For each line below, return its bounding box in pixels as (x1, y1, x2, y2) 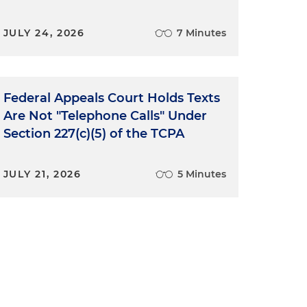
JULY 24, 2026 (3, 27, 85, 40)
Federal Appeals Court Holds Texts (3, 90, 220, 106)
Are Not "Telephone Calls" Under (3, 108, 207, 124)
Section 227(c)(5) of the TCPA (3, 126, 184, 142)
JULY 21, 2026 (3, 168, 82, 181)
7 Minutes (176, 27, 226, 40)
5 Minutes (177, 168, 226, 181)
